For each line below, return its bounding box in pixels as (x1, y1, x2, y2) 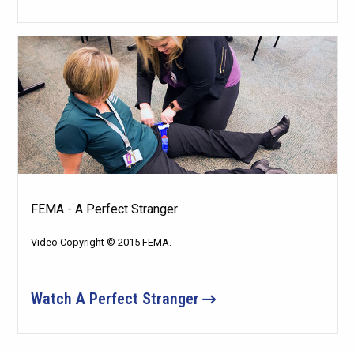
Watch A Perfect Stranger (30, 288, 199, 308)
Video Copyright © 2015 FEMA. (30, 235, 171, 248)
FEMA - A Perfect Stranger (30, 201, 178, 217)
